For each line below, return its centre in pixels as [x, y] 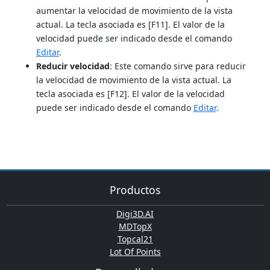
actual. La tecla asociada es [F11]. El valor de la [130, 24]
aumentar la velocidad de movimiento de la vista [134, 10]
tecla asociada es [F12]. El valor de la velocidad [130, 93]
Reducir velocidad [73, 66]
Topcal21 [135, 239]
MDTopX [135, 227]
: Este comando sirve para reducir [177, 66]
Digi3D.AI [135, 214]
